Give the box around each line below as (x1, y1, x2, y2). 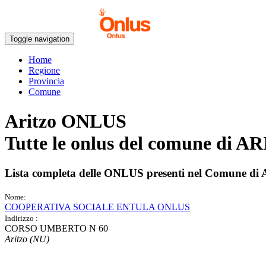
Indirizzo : (5, 213, 38, 223)
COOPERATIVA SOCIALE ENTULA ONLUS (5, 201, 190, 212)
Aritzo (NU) (5, 233, 49, 244)
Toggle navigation (9, 34, 69, 44)
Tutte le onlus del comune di (5, 132, 236, 154)
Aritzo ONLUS (5, 110, 126, 132)
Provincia (28, 76, 64, 87)
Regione (28, 65, 60, 76)
